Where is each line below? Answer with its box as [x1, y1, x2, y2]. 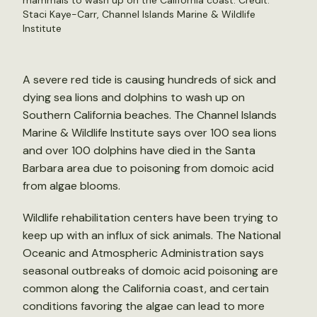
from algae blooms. [23, 178, 126, 193]
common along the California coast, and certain [23, 281, 269, 296]
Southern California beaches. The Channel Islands [23, 108, 277, 122]
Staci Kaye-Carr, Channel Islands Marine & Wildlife [23, 8, 255, 21]
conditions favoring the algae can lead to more [23, 299, 265, 313]
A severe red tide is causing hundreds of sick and [23, 72, 276, 87]
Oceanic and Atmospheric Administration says [23, 246, 264, 260]
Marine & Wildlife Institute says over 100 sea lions [23, 125, 277, 140]
